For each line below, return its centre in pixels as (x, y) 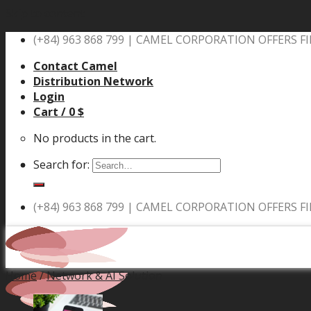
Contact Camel (75, 66)
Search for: (61, 165)
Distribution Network (93, 81)
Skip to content (45, 13)
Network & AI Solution (104, 276)
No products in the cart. (95, 138)
